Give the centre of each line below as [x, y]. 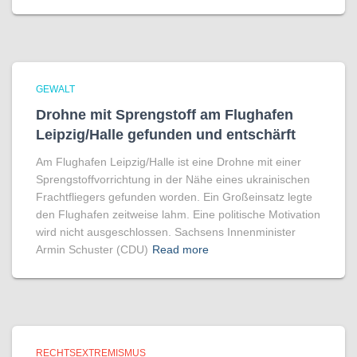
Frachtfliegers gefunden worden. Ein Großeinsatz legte [174, 197]
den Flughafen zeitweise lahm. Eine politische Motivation [178, 214]
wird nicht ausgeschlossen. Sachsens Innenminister [166, 232]
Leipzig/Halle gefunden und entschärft [166, 135]
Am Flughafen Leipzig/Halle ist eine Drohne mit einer [169, 162]
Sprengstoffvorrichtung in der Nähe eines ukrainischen [173, 179]
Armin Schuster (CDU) [92, 249]
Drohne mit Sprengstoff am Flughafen [165, 115]
